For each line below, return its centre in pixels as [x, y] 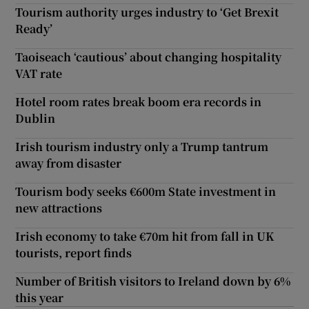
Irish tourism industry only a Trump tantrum [142, 147]
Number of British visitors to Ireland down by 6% [153, 281]
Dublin [36, 119]
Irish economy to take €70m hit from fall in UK [145, 237]
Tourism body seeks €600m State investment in [146, 192]
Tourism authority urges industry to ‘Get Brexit [147, 12]
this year [40, 298]
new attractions [59, 208]
